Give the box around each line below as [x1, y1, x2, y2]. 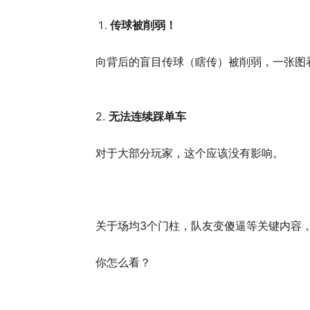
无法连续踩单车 [109, 109, 189, 123]
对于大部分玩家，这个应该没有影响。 [95, 146, 284, 160]
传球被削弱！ [110, 18, 176, 32]
